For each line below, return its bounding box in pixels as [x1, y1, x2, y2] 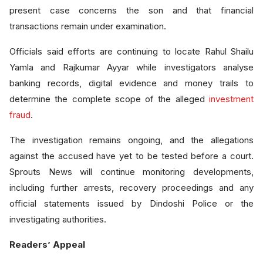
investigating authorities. [9, 214, 106, 225]
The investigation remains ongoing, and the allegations [9, 134, 254, 146]
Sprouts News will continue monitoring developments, [9, 166, 254, 177]
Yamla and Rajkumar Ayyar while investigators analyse [9, 62, 254, 73]
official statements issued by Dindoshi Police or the [9, 198, 254, 209]
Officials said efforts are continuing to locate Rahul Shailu [9, 46, 254, 57]
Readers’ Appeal [9, 239, 85, 250]
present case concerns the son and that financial [9, 5, 254, 16]
